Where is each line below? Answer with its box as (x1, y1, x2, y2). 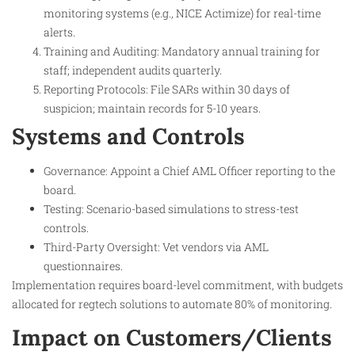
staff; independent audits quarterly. (44, 63, 222, 78)
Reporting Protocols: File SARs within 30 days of (44, 82, 290, 97)
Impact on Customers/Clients (12, 323, 332, 352)
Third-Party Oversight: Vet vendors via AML (44, 239, 269, 255)
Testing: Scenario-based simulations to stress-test (44, 201, 299, 217)
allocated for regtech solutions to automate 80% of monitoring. (12, 296, 332, 312)
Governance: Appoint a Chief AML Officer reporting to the (44, 163, 335, 179)
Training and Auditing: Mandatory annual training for (44, 44, 320, 59)
